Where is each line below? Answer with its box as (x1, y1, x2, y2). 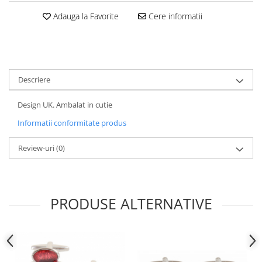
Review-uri (18, 142, 56, 153)
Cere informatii (146, 10, 202, 22)
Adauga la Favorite (50, 10, 119, 22)
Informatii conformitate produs (18, 117, 126, 128)
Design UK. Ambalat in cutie (18, 99, 112, 110)
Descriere (18, 74, 50, 85)
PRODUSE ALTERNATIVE (50, 193, 212, 213)
